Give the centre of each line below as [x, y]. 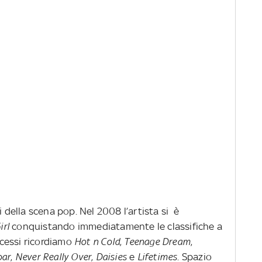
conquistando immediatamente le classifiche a [117, 226]
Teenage [142, 241]
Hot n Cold [97, 241]
